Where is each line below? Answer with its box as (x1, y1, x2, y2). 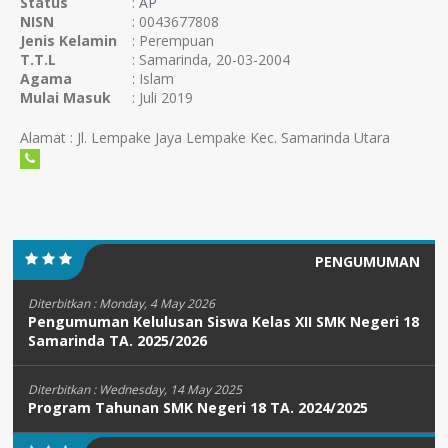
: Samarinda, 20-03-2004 (132, 50, 290, 70)
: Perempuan (132, 31, 214, 51)
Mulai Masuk (20, 88, 111, 108)
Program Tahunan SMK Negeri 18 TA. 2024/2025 (28, 398, 368, 418)
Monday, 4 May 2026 (99, 295, 215, 313)
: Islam (132, 69, 174, 89)
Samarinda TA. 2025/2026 (28, 331, 207, 351)
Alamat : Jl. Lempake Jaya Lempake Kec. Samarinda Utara (20, 128, 390, 148)
